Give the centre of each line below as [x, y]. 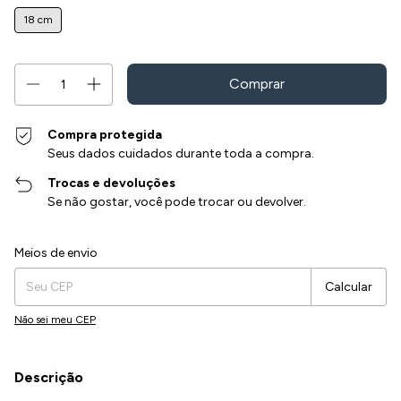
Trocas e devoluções [112, 183]
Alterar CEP [359, 248]
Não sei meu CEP [55, 320]
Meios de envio [56, 253]
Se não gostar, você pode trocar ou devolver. [177, 202]
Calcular [349, 286]
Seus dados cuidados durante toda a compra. [181, 154]
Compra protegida [105, 135]
